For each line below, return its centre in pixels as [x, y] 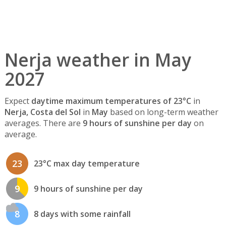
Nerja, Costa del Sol [42, 112]
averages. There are [43, 123]
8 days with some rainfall [82, 214]
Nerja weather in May [98, 60]
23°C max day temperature [87, 164]
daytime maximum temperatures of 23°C [111, 101]
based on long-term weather [163, 112]
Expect [18, 101]
